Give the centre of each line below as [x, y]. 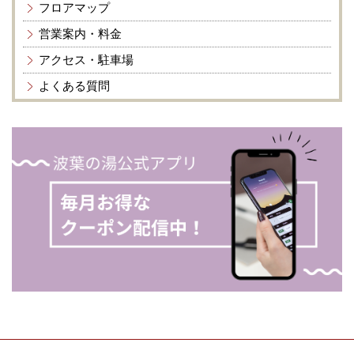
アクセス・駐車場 [86, 60]
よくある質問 [74, 86]
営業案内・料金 [80, 34]
